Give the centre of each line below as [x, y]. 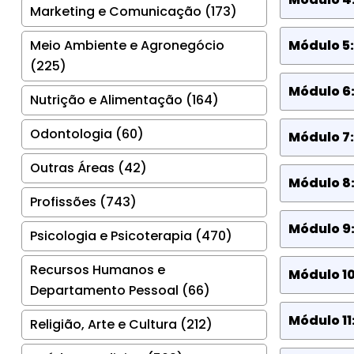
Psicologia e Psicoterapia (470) [131, 235]
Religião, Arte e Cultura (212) [121, 324]
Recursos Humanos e [98, 269]
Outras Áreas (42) [88, 168]
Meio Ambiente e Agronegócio [127, 45]
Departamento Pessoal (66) [120, 290]
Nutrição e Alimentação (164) [124, 100]
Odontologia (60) [87, 134]
